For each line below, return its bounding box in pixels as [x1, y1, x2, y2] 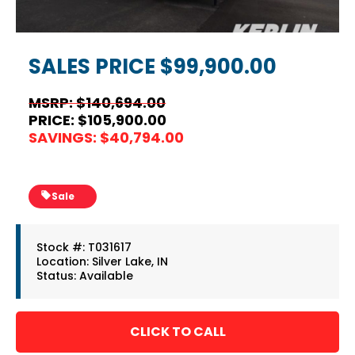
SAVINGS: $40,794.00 [29, 128, 185, 148]
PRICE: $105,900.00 [29, 110, 167, 131]
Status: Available [36, 268, 133, 284]
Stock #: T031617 [36, 239, 132, 256]
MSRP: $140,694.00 [29, 93, 166, 113]
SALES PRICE [29, 52, 156, 82]
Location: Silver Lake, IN [36, 254, 168, 270]
